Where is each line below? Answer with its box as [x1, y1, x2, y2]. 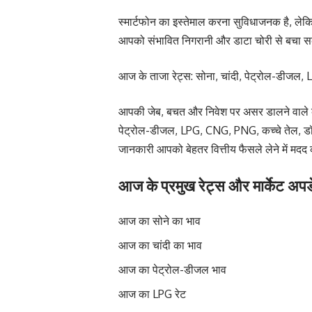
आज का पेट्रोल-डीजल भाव [118, 263, 226, 277]
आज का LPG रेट [118, 287, 186, 302]
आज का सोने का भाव [118, 214, 201, 228]
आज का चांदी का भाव [118, 238, 202, 253]
